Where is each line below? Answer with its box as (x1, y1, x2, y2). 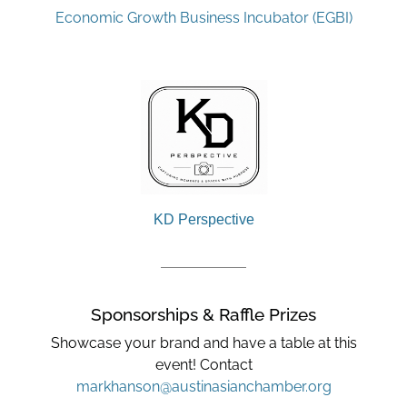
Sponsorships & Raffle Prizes (91, 304, 316, 325)
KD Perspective (153, 212, 254, 228)
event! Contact (154, 356, 253, 374)
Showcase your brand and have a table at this (50, 334, 357, 352)
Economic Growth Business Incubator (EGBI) (55, 9, 352, 27)
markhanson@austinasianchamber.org (75, 378, 332, 396)
